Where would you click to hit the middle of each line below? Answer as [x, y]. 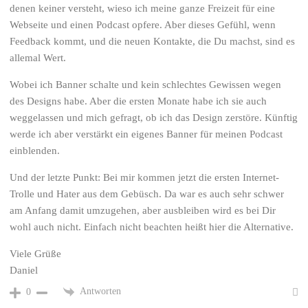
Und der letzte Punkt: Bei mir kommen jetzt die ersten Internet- [145, 178]
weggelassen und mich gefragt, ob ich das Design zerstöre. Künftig [154, 118]
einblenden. [35, 151]
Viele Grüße [36, 254]
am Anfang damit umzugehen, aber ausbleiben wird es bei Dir [143, 211]
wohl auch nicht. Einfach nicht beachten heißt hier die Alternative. [152, 227]
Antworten [101, 291]
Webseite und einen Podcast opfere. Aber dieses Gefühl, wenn [143, 25]
